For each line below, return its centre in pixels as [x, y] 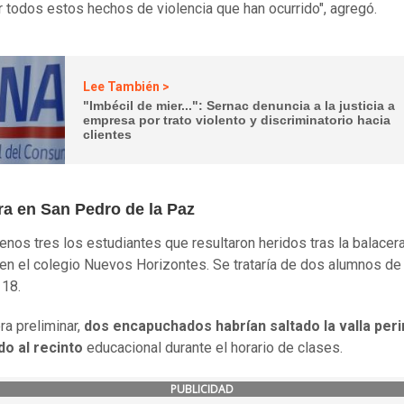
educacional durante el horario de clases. [216, 348]
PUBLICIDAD [202, 390]
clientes [108, 134]
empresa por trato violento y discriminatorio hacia [237, 119]
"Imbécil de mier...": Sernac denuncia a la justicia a [239, 105]
